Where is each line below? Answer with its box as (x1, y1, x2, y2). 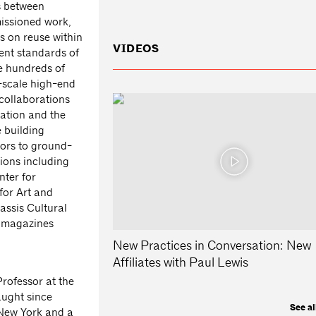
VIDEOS (113, 42, 159, 56)
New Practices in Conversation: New (113, 237, 312, 254)
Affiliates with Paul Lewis (113, 254, 249, 271)
